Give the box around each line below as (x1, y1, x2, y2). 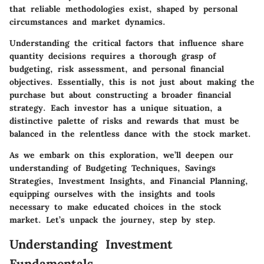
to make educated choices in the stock (49, 201, 221, 212)
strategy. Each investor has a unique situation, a (9, 102, 222, 113)
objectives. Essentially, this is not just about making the (9, 76, 255, 87)
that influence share (153, 37, 244, 48)
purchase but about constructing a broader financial (9, 89, 231, 100)
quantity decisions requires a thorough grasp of (9, 50, 216, 61)
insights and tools (139, 188, 215, 199)
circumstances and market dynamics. (9, 16, 166, 27)
